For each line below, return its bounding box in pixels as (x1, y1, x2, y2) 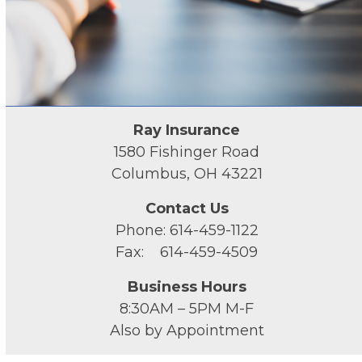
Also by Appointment (109, 322, 264, 340)
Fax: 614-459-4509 (116, 243, 259, 262)
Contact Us (145, 200, 229, 218)
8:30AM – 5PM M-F (120, 300, 255, 318)
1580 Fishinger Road (114, 143, 260, 162)
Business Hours (127, 278, 246, 297)
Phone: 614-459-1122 (115, 221, 259, 240)
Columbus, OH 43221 (111, 165, 263, 183)
